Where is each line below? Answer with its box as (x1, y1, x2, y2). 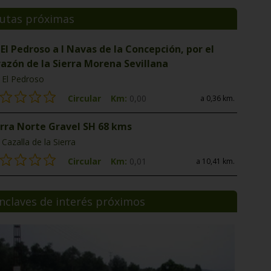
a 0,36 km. (200, 93, 235, 103)
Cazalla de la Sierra (2, 136, 76, 148)
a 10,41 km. (196, 156, 235, 166)
